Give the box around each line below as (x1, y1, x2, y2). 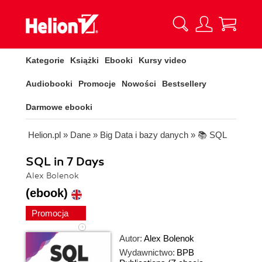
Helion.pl (28, 130, 61, 140)
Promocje (78, 79, 116, 88)
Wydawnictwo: (119, 247, 175, 257)
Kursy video (139, 56, 187, 65)
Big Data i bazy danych (100, 130, 188, 140)
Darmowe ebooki (26, 102, 92, 112)
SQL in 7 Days (26, 154, 105, 169)
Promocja (32, 208, 71, 218)
